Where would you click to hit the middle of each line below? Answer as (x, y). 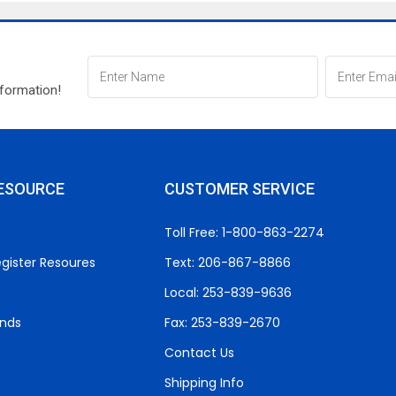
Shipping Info (204, 383)
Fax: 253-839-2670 (222, 323)
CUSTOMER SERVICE (239, 189)
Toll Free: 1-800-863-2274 (244, 232)
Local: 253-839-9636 (228, 293)
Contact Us (199, 353)
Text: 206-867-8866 (227, 263)
